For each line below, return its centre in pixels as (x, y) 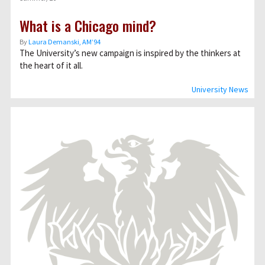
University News (220, 89)
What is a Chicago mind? (88, 25)
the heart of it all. (51, 65)
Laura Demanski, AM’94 (64, 42)
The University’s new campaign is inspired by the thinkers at (130, 53)
